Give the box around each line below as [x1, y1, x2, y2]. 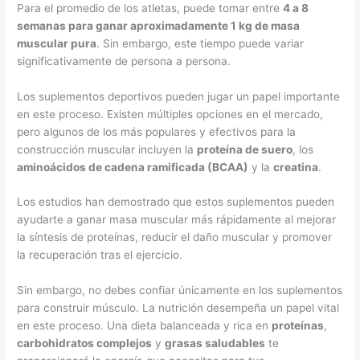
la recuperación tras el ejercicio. [17, 248, 183, 262]
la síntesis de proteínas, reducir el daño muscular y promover [17, 231, 333, 244]
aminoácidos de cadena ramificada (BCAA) [17, 160, 249, 174]
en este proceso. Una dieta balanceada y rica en [17, 319, 272, 333]
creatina [273, 160, 319, 174]
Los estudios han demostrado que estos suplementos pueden [17, 195, 335, 209]
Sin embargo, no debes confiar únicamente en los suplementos [17, 284, 343, 297]
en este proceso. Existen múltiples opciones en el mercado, [17, 107, 324, 121]
